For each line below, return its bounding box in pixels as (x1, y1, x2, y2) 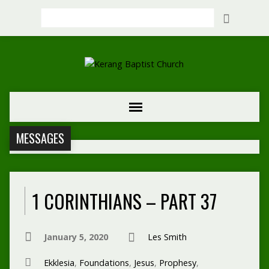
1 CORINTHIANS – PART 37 (32, 187, 217, 215)
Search (40, 9, 67, 20)
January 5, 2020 (43, 231, 108, 243)
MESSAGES (16, 129, 64, 148)
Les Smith (147, 231, 187, 243)
